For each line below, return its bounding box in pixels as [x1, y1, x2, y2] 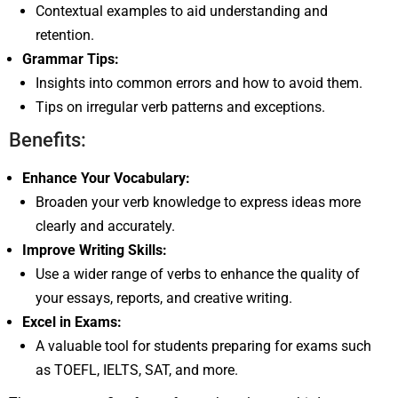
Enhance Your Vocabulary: [22, 169, 190, 187]
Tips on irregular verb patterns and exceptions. [36, 98, 325, 115]
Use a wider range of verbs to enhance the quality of [36, 265, 360, 283]
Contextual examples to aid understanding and [36, 2, 328, 20]
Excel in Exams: [22, 313, 122, 330]
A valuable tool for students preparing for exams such [36, 337, 371, 354]
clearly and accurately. [36, 217, 175, 235]
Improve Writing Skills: [22, 241, 167, 259]
